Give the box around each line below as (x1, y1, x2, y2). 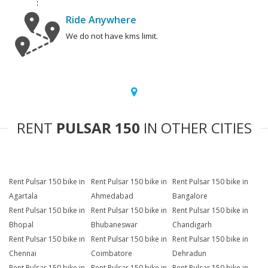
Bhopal (9, 220, 33, 230)
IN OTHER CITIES (139, 118, 252, 138)
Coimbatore (90, 248, 132, 259)
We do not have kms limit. (66, 31, 158, 42)
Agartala (9, 191, 38, 202)
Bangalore (172, 191, 208, 202)
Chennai (9, 248, 36, 259)
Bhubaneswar (90, 220, 138, 230)
